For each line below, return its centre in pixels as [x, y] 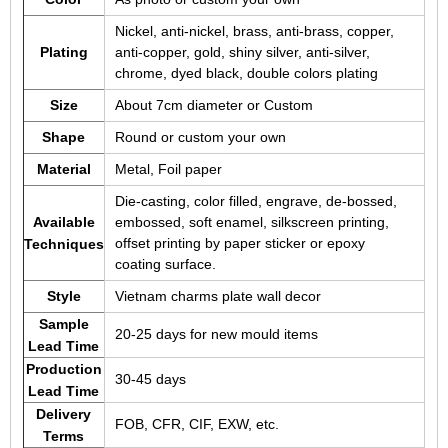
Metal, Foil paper [168, 168]
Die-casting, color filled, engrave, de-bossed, [255, 200]
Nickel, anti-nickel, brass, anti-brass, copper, [254, 30]
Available [63, 221]
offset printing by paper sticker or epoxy [239, 242]
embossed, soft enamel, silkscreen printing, [251, 221]
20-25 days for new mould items [216, 333]
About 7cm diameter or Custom [213, 104]
